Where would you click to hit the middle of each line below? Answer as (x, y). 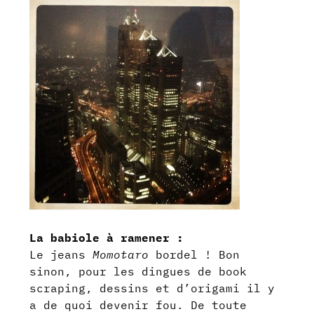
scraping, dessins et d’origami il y (152, 288)
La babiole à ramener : (107, 237)
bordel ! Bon (194, 254)
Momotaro (121, 254)
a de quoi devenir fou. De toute (138, 305)
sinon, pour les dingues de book (138, 271)
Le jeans (61, 254)
